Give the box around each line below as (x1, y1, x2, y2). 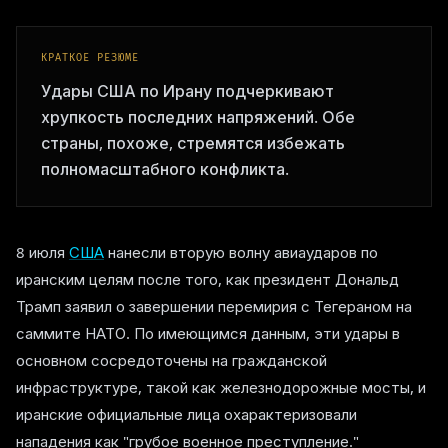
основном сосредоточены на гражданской (16, 350, 327, 370)
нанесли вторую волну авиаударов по (104, 242, 378, 262)
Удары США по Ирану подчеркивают (41, 80, 334, 102)
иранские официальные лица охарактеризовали (16, 404, 357, 424)
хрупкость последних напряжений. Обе (41, 106, 355, 128)
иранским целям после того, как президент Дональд (16, 269, 399, 289)
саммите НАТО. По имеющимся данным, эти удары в (16, 323, 400, 343)
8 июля (16, 242, 69, 262)
